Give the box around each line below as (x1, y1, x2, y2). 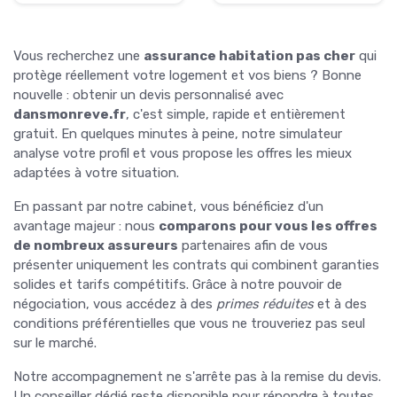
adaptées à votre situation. (13, 164, 179, 181)
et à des (314, 295, 367, 312)
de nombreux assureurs (13, 237, 178, 253)
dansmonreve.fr (13, 105, 126, 122)
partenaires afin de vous (178, 237, 328, 253)
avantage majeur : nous (13, 217, 159, 234)
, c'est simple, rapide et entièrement (126, 105, 346, 122)
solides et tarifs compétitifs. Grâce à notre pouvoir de (13, 276, 342, 292)
